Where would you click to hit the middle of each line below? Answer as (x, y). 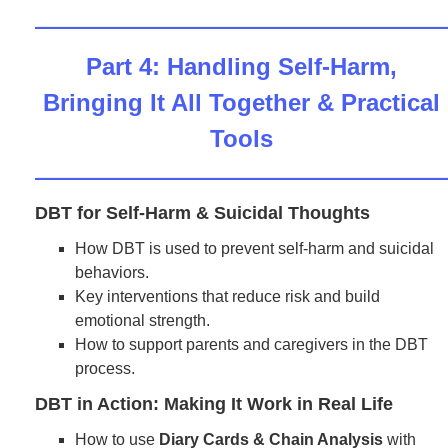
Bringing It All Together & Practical (241, 102)
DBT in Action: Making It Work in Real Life (214, 404)
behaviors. (112, 272)
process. (105, 368)
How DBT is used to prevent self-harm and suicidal (254, 248)
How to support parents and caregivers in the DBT (251, 344)
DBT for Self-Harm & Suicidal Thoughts (202, 213)
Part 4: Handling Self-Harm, (241, 66)
